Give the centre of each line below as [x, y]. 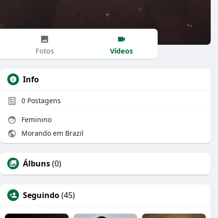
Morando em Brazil [52, 133]
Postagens [43, 100]
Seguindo [41, 195]
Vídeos [122, 50]
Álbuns [36, 163]
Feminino [36, 119]
